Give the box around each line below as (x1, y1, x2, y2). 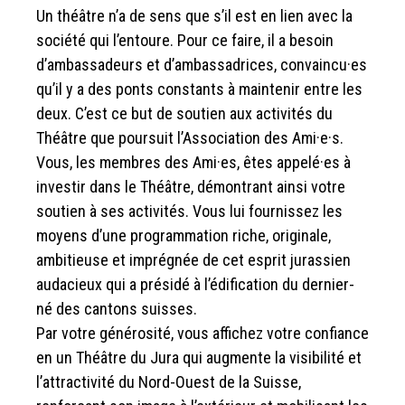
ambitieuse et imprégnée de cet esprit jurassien (36, 250, 351, 270)
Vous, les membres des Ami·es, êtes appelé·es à (36, 153, 351, 173)
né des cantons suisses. (36, 299, 197, 319)
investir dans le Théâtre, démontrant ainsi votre (36, 177, 345, 197)
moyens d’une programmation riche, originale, (36, 226, 331, 246)
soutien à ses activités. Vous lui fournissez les (36, 202, 343, 221)
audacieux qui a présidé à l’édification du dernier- (36, 275, 354, 295)
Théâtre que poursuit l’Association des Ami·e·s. (36, 128, 344, 148)
